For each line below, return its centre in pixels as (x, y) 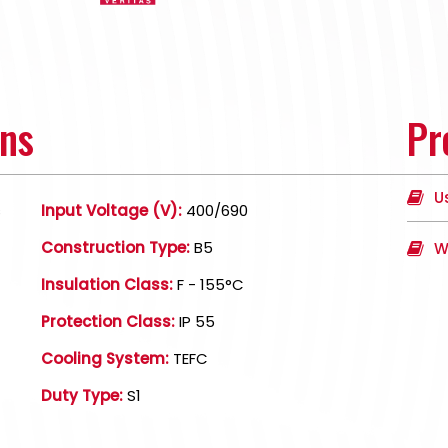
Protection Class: (107, 321)
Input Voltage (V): (111, 210)
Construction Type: (115, 247)
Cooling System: (104, 358)
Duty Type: (81, 395)
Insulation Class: (106, 284)
